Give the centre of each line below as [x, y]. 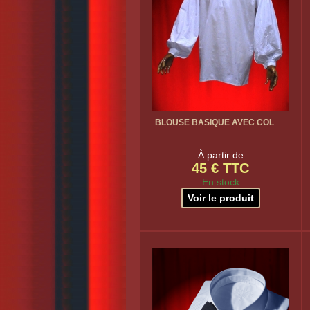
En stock [220, 182]
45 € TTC [220, 168]
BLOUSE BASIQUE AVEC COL [214, 122]
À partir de [220, 155]
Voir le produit [220, 198]
